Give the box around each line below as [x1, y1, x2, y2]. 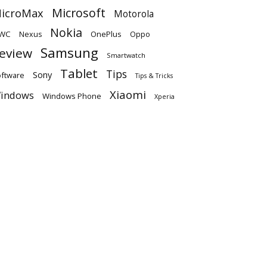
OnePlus [91, 28, 122, 39]
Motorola [114, 7, 154, 20]
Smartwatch [107, 50, 145, 60]
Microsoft [52, 4, 105, 21]
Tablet [60, 64, 98, 82]
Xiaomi [110, 86, 146, 102]
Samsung [41, 43, 98, 62]
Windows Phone [42, 90, 101, 101]
